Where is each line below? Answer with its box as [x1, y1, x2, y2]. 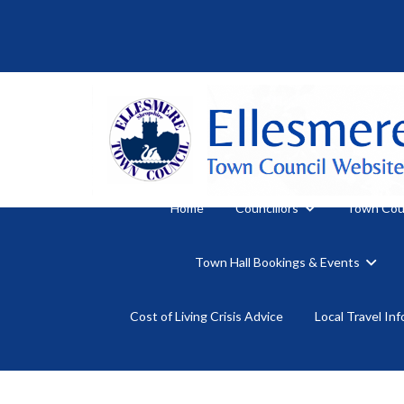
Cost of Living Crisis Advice [129, 308, 283, 324]
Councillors [234, 199, 298, 216]
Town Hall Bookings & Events [194, 253, 360, 270]
